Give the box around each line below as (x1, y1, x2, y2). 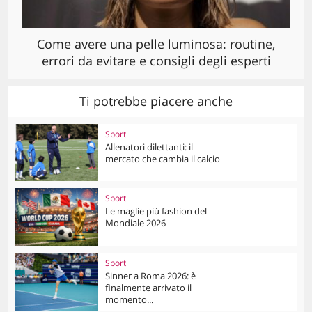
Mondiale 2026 (105, 217, 166, 230)
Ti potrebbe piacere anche (79, 92, 233, 109)
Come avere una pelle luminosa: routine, (37, 35, 275, 52)
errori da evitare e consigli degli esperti (41, 52, 271, 69)
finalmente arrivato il (105, 281, 192, 295)
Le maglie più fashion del (105, 205, 208, 218)
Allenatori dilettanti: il (105, 140, 194, 153)
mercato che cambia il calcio (105, 152, 221, 165)
